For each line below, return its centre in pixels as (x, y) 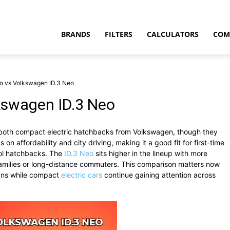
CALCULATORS (173, 34)
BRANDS (76, 34)
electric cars (82, 175)
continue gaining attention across (159, 175)
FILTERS (119, 34)
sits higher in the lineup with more (150, 153)
